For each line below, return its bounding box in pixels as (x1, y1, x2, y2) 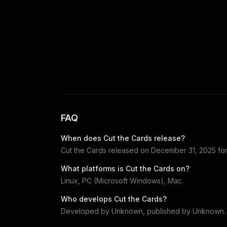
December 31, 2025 (151, 146, 216, 155)
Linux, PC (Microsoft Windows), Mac (61, 176, 182, 185)
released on (108, 146, 149, 155)
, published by (143, 207, 193, 216)
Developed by (61, 207, 111, 216)
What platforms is (61, 164, 126, 173)
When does (61, 134, 103, 143)
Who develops (61, 195, 114, 204)
